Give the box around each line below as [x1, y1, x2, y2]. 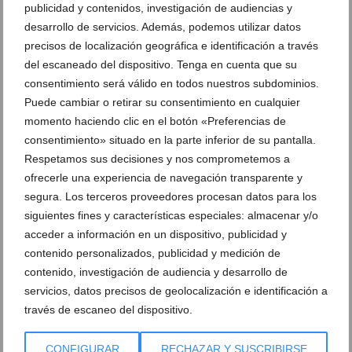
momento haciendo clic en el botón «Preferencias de [24, 115, 286, 127]
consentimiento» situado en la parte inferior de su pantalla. [24, 134, 316, 146]
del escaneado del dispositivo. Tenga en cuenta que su [24, 58, 297, 71]
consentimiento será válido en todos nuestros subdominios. [24, 77, 319, 90]
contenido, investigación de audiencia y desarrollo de [24, 266, 288, 278]
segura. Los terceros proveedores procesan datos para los [24, 190, 317, 203]
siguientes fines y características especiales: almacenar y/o [24, 209, 318, 222]
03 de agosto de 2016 [12, 10, 105, 22]
